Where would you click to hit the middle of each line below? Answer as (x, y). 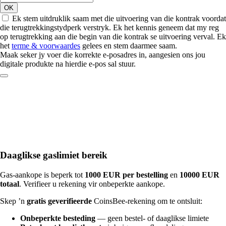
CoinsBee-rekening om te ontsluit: (147, 201)
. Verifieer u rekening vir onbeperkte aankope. (92, 184)
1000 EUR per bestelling (126, 175)
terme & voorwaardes (46, 46)
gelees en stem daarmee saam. (129, 46)
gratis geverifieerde (59, 201)
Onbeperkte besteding (58, 218)
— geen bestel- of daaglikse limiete (152, 218)
